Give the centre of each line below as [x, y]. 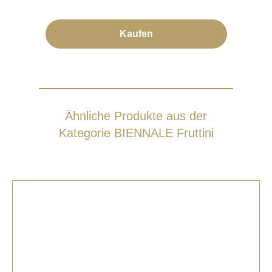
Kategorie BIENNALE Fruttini [136, 133]
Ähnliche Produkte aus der [136, 116]
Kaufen [136, 34]
